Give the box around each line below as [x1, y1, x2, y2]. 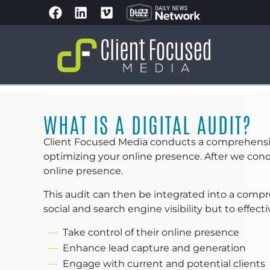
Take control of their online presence [63, 227, 239, 238]
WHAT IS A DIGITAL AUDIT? [43, 110, 252, 137]
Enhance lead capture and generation [63, 242, 246, 254]
